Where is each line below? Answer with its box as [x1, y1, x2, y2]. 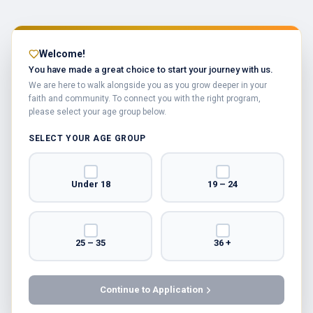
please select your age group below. [29, 107, 166, 117]
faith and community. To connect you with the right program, [29, 94, 261, 103]
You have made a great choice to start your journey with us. [29, 64, 273, 75]
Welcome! [39, 48, 85, 59]
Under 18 [71, 179, 110, 189]
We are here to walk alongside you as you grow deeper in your [29, 80, 267, 90]
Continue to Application [99, 284, 203, 295]
